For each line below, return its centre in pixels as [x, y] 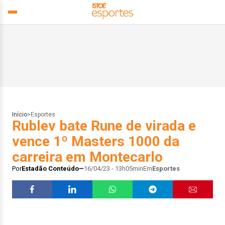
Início [20, 115]
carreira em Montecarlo [87, 157]
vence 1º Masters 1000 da [96, 141]
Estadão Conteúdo [50, 168]
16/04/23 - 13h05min [114, 168]
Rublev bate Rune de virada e [104, 126]
